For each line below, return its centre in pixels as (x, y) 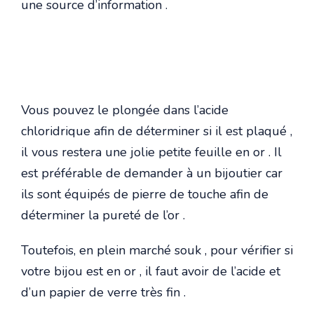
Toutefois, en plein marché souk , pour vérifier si (157, 251)
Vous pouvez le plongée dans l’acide (125, 110)
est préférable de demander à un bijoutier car (152, 173)
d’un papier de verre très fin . (103, 293)
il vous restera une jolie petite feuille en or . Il (151, 152)
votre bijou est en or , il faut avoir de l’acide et (151, 272)
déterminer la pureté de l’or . (103, 216)
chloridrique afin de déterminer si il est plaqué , (157, 131)
